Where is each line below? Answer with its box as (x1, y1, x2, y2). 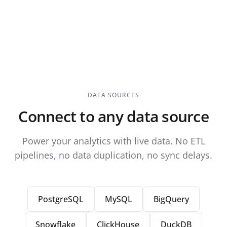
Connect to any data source (18, 105, 209, 127)
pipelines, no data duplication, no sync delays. (15, 148, 212, 161)
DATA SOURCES (88, 90, 139, 99)
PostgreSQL (38, 193, 84, 205)
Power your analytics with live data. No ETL (22, 134, 205, 147)
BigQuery (154, 193, 189, 205)
